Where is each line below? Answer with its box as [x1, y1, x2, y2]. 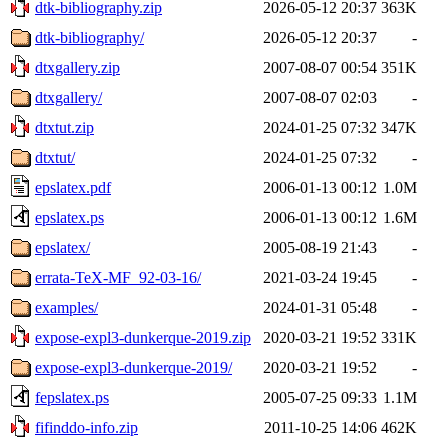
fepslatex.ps [35, 388, 109, 406]
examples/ [35, 298, 98, 316]
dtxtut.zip [35, 118, 94, 136]
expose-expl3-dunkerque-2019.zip [35, 328, 251, 346]
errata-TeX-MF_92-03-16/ [35, 268, 201, 286]
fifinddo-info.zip [35, 418, 138, 436]
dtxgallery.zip [35, 58, 120, 76]
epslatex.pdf [35, 178, 111, 196]
